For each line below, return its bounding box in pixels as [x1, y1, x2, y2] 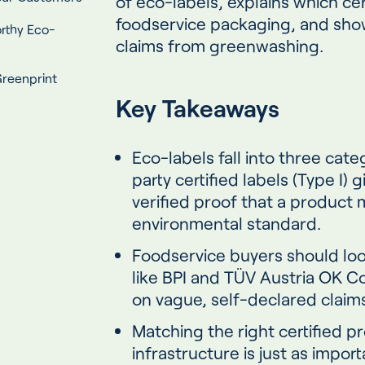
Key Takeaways [116, 93, 279, 123]
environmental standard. [132, 213, 321, 234]
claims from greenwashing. [116, 35, 323, 56]
